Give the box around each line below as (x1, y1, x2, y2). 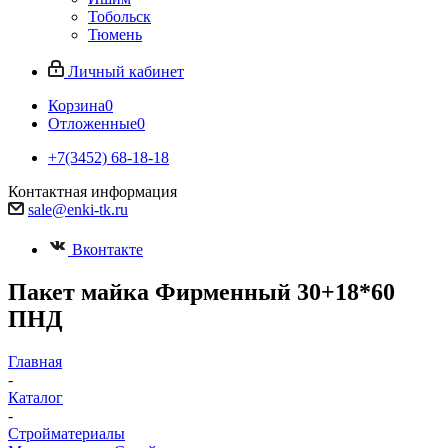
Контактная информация (8, 183, 177, 200)
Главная (8, 352, 62, 370)
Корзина (48, 97, 105, 114)
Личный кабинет (68, 63, 184, 80)
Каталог (8, 388, 63, 406)
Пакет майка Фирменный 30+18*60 (8, 278, 395, 305)
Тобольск (88, 8, 151, 25)
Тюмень (88, 26, 142, 43)
